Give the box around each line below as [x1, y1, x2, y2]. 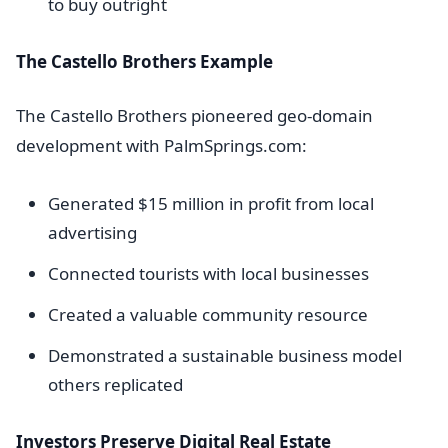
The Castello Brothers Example [16, 50, 273, 73]
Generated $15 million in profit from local [48, 192, 374, 215]
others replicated [48, 373, 183, 396]
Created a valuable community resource [48, 303, 368, 326]
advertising [48, 221, 137, 244]
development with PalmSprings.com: [16, 134, 307, 157]
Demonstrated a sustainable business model [48, 344, 402, 367]
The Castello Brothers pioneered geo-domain [16, 104, 373, 127]
